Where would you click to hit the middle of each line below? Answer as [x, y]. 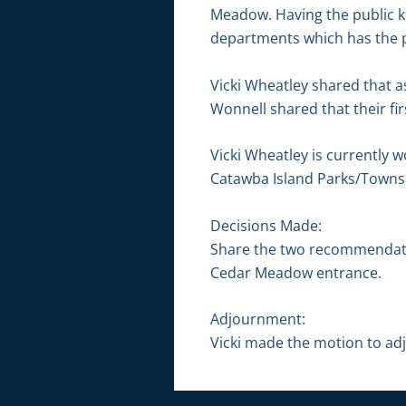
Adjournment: [258, 319]
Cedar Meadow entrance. [296, 272]
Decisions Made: [266, 225]
